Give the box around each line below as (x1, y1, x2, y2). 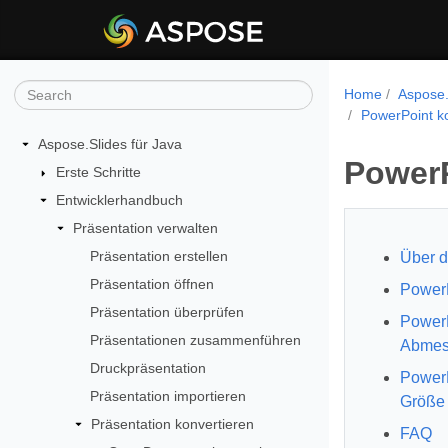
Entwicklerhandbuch (55, 191, 183, 208)
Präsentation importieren (89, 387, 246, 404)
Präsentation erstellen (89, 247, 228, 264)
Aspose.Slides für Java (38, 135, 182, 152)
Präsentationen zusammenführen (89, 331, 301, 348)
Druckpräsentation (89, 359, 206, 376)
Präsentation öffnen (89, 275, 214, 292)
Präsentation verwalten (73, 219, 219, 236)
